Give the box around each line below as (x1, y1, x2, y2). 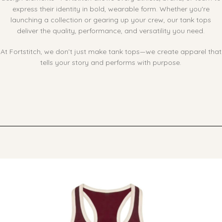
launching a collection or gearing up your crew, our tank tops (10, 15, 212, 24)
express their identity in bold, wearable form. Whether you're (12, 4, 210, 13)
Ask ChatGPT (111, 78, 155, 87)
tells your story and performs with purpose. (40, 57, 182, 67)
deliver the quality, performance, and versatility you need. (17, 26, 205, 35)
